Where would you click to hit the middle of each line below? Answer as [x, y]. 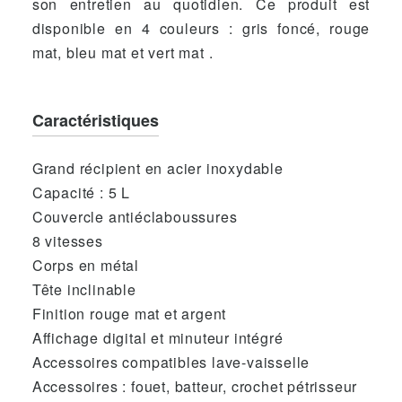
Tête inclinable [84, 289]
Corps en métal [86, 265]
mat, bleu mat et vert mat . [125, 53]
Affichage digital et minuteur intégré [157, 337]
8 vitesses [67, 240]
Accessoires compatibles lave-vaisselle [171, 362]
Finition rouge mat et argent [129, 313]
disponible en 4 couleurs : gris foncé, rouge [201, 29]
